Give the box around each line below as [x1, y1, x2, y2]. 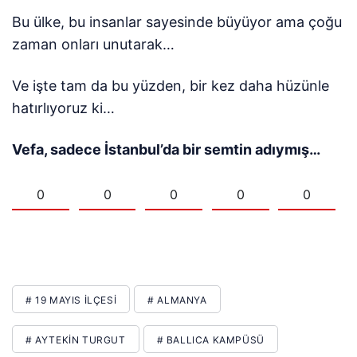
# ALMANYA [147, 294, 207, 307]
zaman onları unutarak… [12, 36, 175, 53]
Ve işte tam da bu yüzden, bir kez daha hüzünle [12, 77, 330, 95]
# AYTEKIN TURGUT [25, 334, 126, 347]
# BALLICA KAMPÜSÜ [156, 334, 265, 347]
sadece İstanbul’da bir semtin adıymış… [47, 141, 321, 159]
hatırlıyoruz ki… [12, 100, 116, 117]
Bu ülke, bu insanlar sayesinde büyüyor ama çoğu [12, 14, 343, 31]
